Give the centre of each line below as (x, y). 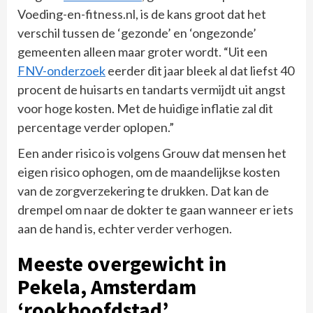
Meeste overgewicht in (122, 263)
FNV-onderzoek (61, 70)
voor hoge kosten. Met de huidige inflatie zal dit (145, 108)
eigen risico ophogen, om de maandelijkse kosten (149, 172)
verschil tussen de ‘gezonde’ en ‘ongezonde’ (137, 32)
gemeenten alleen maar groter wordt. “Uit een (143, 51)
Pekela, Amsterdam (107, 286)
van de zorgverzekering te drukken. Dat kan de (143, 190)
